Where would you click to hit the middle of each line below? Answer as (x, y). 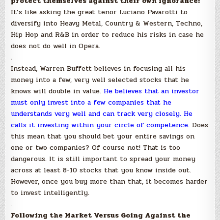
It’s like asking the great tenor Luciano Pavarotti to (99, 12)
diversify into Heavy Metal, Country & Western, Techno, (107, 23)
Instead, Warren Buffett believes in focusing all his (98, 69)
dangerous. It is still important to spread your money (103, 159)
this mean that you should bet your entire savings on (103, 136)
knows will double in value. (57, 91)
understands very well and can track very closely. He (102, 114)
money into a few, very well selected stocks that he (100, 80)
